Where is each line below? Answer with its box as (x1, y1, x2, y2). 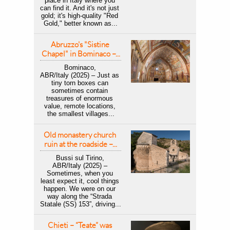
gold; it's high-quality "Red (41, 12, 118, 20)
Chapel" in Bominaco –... (41, 49, 120, 59)
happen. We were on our (44, 185, 116, 193)
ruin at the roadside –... (44, 139, 117, 149)
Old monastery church (44, 130, 116, 140)
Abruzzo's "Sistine (50, 40, 109, 49)
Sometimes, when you (46, 169, 113, 177)
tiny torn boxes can (51, 79, 108, 87)
